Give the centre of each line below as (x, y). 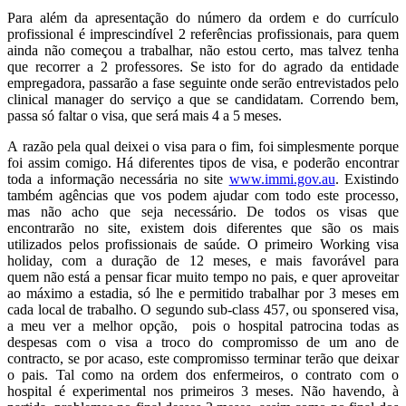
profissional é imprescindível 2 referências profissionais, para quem (203, 34)
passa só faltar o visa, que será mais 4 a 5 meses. (145, 116)
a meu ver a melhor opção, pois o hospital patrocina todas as (203, 326)
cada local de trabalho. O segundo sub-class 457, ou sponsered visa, (203, 310)
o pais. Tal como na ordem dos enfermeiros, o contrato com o (203, 375)
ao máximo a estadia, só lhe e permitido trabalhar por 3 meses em (203, 294)
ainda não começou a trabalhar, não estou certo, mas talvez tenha (203, 51)
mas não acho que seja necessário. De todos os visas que (203, 212)
